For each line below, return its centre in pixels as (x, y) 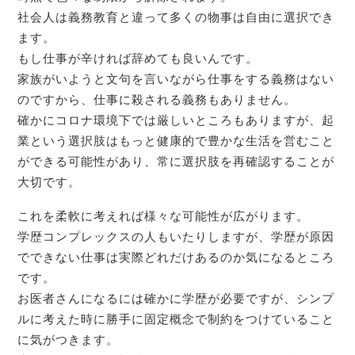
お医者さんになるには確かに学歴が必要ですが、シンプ (176, 298)
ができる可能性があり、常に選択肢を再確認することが (176, 161)
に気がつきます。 (69, 340)
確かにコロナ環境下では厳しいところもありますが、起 (176, 120)
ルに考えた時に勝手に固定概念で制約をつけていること (176, 319)
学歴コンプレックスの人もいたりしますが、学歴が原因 (176, 237)
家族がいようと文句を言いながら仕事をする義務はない (176, 79)
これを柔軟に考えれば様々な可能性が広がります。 (164, 216)
